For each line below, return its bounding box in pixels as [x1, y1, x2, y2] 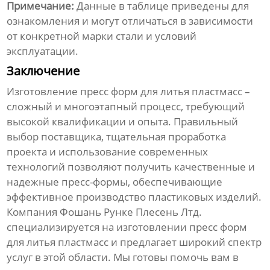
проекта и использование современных [7, 145, 209, 159]
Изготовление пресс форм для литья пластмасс [7, 84, 243, 99]
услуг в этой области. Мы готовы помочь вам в [7, 250, 239, 265]
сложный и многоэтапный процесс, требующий [7, 99, 245, 114]
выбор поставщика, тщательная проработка [7, 130, 227, 144]
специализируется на [7, 220, 117, 234]
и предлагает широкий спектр [108, 235, 262, 250]
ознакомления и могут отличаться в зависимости [7, 14, 254, 28]
